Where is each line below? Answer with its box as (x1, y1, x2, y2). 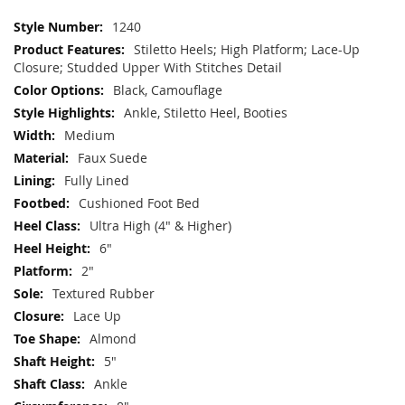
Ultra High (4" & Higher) (89, 216, 231, 234)
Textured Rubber (52, 284, 155, 302)
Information (13, 34, 84, 52)
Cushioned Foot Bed (79, 193, 200, 212)
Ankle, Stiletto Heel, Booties (124, 103, 287, 121)
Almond (89, 329, 137, 347)
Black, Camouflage (113, 80, 222, 99)
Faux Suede (78, 148, 147, 166)
